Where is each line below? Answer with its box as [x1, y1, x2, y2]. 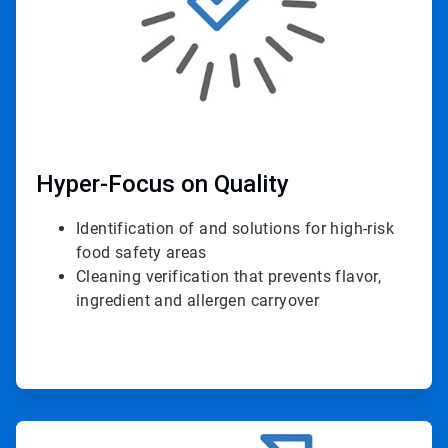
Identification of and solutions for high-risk [76, 219, 394, 239]
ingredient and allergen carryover [76, 291, 320, 311]
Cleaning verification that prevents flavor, [76, 267, 382, 287]
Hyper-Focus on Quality [36, 170, 289, 199]
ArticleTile [15, 421, 75, 438]
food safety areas [76, 243, 207, 263]
